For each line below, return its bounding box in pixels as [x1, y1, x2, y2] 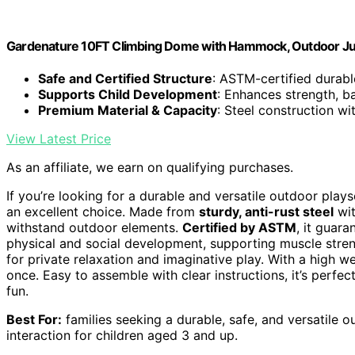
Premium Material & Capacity [38, 102, 217, 119]
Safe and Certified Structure [38, 71, 212, 87]
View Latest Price [6, 131, 111, 147]
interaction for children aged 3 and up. [6, 327, 238, 344]
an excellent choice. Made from [6, 204, 199, 220]
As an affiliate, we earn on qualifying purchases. [6, 159, 293, 176]
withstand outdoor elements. [6, 219, 182, 236]
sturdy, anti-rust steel [199, 204, 334, 220]
